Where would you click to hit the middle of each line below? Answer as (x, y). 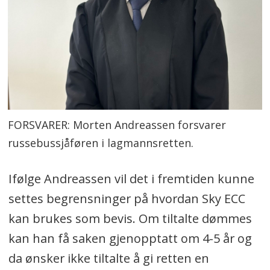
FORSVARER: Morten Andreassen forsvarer (117, 125)
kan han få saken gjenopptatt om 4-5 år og (130, 238)
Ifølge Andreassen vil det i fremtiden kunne (131, 178)
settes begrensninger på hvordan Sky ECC (127, 198)
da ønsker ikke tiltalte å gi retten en (108, 258)
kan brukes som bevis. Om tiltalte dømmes (130, 218)
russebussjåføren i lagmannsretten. (101, 143)
